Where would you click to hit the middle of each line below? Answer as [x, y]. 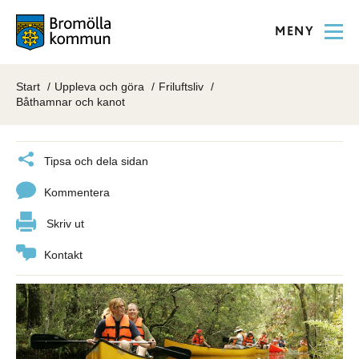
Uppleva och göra [99, 87]
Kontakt [63, 255]
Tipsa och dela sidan [96, 161]
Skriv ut [65, 224]
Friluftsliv [181, 87]
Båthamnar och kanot [71, 102]
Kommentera [77, 192]
